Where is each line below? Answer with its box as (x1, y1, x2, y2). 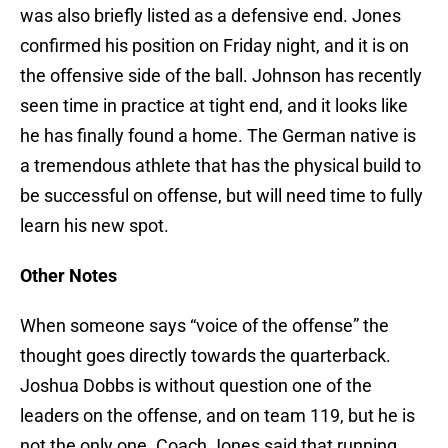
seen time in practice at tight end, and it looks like (20, 95, 408, 117)
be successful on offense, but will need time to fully (20, 185, 423, 207)
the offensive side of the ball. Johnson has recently (20, 65, 422, 87)
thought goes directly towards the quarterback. (20, 345, 391, 367)
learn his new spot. (20, 215, 169, 237)
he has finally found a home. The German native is (20, 125, 416, 147)
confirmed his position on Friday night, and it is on (20, 35, 409, 57)
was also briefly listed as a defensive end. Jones (20, 5, 401, 27)
